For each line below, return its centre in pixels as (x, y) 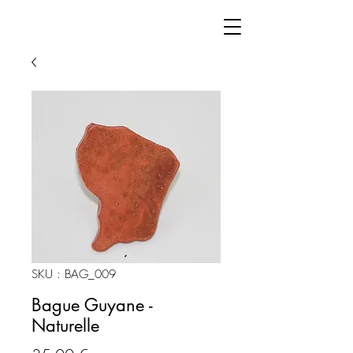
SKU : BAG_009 (74, 274)
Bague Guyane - (92, 305)
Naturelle (65, 325)
